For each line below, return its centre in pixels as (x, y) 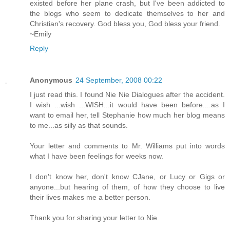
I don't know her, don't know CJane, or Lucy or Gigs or (127, 176)
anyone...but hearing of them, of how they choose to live (127, 187)
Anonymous (51, 80)
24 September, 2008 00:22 (119, 80)
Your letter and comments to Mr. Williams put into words (127, 146)
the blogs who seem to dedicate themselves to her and (127, 13)
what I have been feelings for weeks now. (97, 156)
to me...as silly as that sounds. (79, 125)
